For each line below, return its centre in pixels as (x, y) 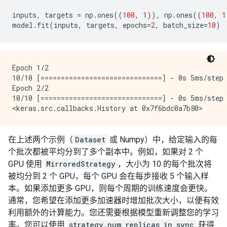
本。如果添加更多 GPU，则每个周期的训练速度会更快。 (110, 188)
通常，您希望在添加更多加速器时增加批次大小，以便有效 (113, 200)
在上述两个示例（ (41, 140)
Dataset (90, 140)
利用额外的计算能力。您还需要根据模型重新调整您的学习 (113, 213)
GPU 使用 (26, 164)
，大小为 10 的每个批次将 (165, 164)
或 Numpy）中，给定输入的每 (162, 140)
